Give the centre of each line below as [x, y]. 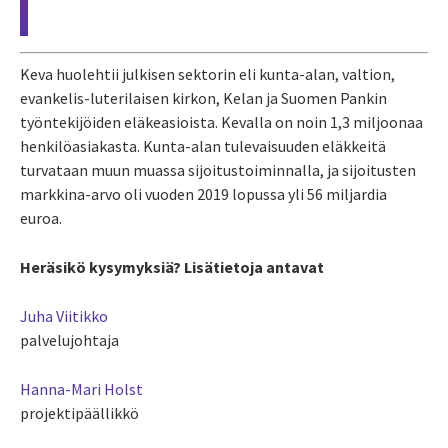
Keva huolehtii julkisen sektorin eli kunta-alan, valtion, [207, 73]
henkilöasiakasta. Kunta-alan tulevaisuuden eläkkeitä [203, 145]
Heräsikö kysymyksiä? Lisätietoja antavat [173, 266]
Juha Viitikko [64, 315]
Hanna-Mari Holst [81, 388]
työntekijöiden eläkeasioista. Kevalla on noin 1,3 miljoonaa [221, 121]
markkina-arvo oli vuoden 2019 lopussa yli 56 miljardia [203, 193]
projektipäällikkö [79, 412]
